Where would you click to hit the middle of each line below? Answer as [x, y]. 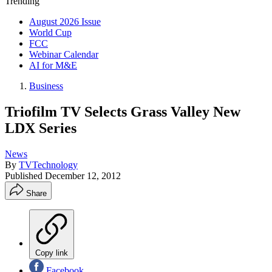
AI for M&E [53, 65]
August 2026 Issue [65, 22]
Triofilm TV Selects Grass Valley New [123, 111]
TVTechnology [48, 165]
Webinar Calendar [64, 54]
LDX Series [41, 128]
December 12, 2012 [83, 175]
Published [25, 175]
